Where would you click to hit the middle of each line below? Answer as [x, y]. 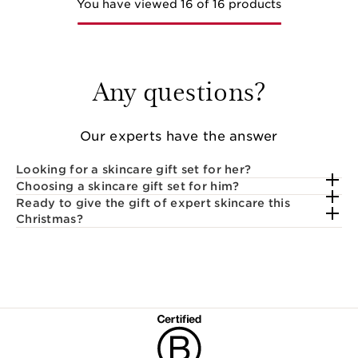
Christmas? [50, 219]
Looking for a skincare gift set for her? [134, 169]
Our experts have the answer [179, 136]
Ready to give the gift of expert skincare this [153, 203]
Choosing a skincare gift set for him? [128, 186]
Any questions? [179, 90]
